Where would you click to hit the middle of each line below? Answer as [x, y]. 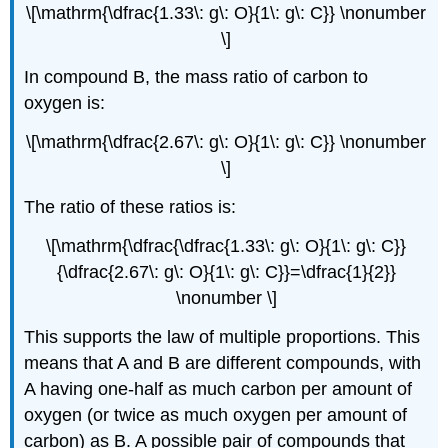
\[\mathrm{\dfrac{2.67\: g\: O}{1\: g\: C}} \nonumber [226, 142]
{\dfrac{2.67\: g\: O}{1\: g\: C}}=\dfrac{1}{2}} [226, 271]
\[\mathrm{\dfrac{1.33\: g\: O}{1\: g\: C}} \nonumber [226, 12]
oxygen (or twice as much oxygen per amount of [216, 414]
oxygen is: [65, 103]
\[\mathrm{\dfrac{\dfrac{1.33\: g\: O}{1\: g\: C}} [226, 245]
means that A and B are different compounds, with [223, 362]
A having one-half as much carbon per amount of [218, 388]
